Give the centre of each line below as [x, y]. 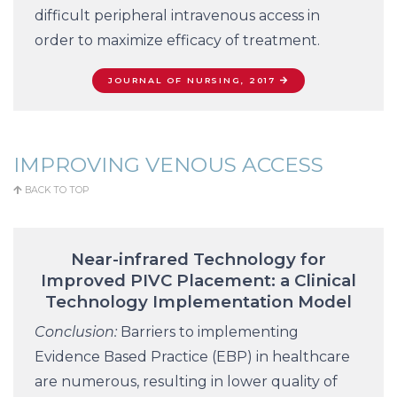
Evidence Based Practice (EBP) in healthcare [192, 357]
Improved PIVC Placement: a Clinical [198, 281]
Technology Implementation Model [198, 302]
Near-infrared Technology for [198, 260]
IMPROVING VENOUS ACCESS [168, 165]
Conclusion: [76, 332]
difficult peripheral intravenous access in [177, 16]
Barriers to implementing [208, 332]
